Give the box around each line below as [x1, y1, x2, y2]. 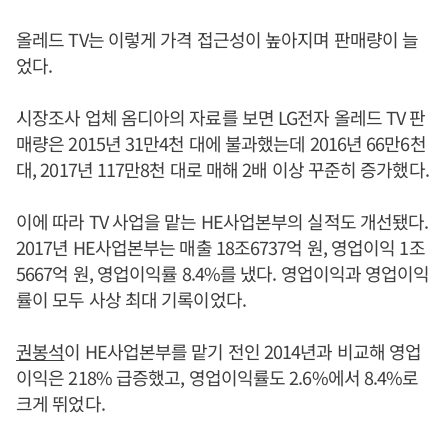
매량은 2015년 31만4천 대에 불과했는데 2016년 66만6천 [16, 129, 426, 156]
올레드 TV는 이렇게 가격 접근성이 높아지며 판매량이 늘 [16, 25, 419, 52]
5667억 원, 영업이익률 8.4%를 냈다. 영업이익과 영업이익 [16, 259, 430, 286]
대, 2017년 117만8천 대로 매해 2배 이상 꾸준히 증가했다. [16, 155, 429, 182]
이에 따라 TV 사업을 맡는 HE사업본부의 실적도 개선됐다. [16, 207, 429, 234]
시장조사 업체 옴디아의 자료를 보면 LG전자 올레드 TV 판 [16, 103, 426, 130]
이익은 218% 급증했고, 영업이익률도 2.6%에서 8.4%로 [16, 363, 419, 390]
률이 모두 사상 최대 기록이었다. [16, 285, 246, 312]
